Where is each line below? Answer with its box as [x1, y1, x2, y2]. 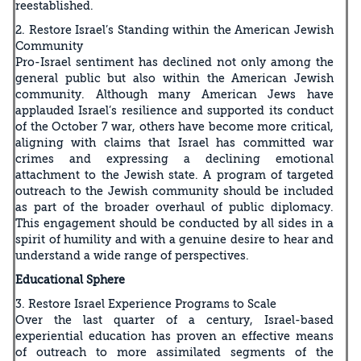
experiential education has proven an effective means [15, 329, 334, 342]
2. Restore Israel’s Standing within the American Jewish [15, 23, 334, 36]
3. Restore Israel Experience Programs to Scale [15, 297, 276, 310]
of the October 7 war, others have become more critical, [15, 119, 334, 133]
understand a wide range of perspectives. [15, 248, 249, 262]
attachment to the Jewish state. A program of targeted [15, 168, 334, 181]
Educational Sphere [15, 272, 125, 286]
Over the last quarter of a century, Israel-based [15, 313, 334, 326]
